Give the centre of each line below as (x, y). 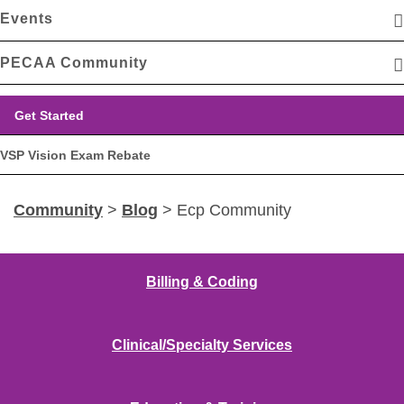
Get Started (49, 115)
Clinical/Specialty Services (202, 345)
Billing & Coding (202, 282)
